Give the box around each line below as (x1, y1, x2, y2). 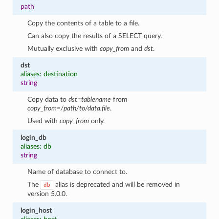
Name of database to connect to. (27, 168, 128, 175)
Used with (27, 117, 60, 125)
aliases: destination (20, 70, 78, 78)
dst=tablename (68, 95, 111, 103)
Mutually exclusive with (27, 44, 100, 52)
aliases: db (20, 142, 51, 150)
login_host (20, 206, 52, 214)
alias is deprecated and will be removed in (53, 180, 180, 188)
